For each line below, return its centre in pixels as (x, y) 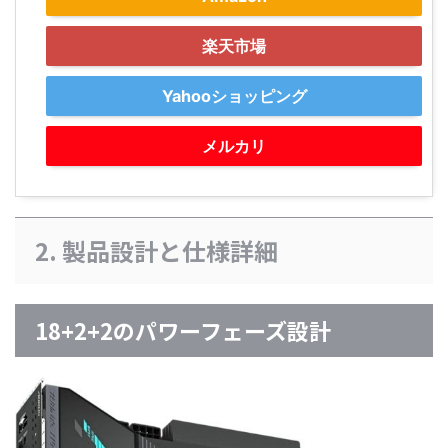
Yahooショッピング (234, 96)
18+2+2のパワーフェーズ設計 (183, 330)
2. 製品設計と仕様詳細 (156, 251)
